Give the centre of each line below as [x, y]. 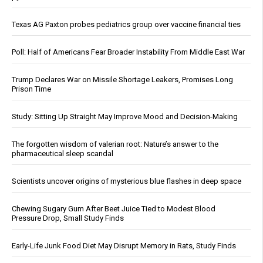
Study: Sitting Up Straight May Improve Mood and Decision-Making [125, 117]
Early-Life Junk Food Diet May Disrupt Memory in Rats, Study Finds [124, 246]
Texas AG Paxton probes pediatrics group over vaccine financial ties [126, 25]
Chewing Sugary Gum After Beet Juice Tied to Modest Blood [114, 209]
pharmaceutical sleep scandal [63, 154]
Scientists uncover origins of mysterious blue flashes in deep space [127, 181]
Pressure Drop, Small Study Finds [68, 218]
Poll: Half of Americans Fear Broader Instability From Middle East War [128, 52]
